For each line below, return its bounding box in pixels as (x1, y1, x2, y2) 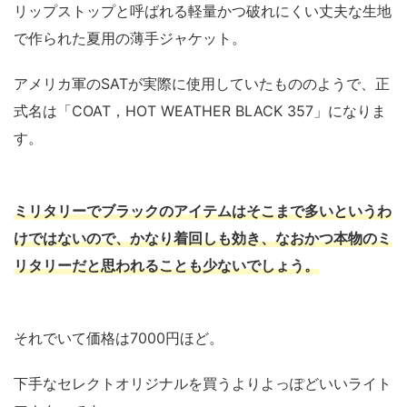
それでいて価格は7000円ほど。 (14, 328, 223, 347)
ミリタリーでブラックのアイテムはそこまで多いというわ (14, 201, 392, 220)
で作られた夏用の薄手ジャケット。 (14, 28, 246, 47)
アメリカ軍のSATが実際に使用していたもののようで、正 (14, 74, 390, 93)
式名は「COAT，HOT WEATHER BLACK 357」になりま (14, 101, 386, 120)
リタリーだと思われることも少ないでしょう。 (14, 255, 319, 274)
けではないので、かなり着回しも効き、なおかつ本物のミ (14, 228, 392, 247)
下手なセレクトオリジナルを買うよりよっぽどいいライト (14, 373, 392, 392)
